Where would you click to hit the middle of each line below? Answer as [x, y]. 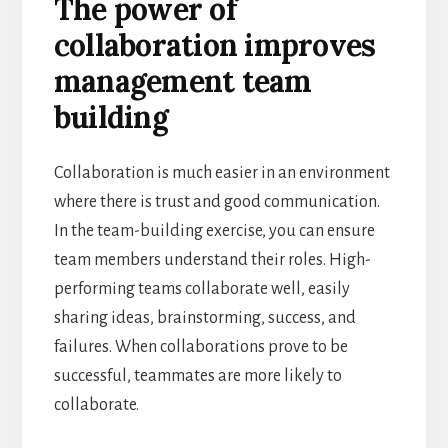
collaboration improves [214, 44]
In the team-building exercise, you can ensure [214, 230]
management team [182, 80]
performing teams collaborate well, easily [201, 288]
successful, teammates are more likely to [197, 375]
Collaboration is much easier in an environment [221, 172]
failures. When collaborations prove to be [200, 346]
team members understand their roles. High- [212, 259]
